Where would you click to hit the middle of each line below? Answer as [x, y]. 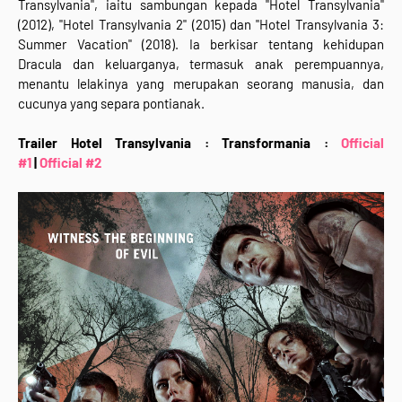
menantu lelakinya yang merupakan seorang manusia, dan [201, 84]
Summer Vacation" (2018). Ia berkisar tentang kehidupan [201, 44]
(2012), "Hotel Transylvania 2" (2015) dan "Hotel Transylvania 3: [201, 25]
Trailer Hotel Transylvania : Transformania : [179, 143]
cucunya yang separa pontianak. [111, 104]
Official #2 [70, 163]
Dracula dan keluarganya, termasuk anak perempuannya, [201, 64]
